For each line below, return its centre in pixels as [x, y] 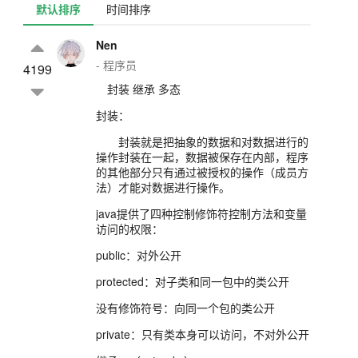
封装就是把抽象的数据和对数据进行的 [202, 142]
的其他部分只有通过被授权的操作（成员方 [202, 172]
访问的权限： [129, 229]
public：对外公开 [139, 255]
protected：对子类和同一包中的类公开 [193, 282]
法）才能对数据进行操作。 [163, 187]
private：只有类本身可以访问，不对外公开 [203, 334]
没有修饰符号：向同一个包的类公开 [185, 308]
